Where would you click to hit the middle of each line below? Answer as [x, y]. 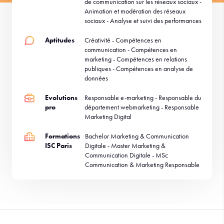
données [96, 78]
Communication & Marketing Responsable [142, 164]
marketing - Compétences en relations [135, 59]
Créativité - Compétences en [123, 40]
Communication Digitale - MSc [126, 155]
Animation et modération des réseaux [135, 11]
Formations [62, 136]
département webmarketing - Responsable [141, 107]
